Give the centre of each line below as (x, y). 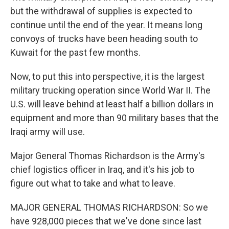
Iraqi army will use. (48, 132)
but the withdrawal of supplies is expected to (101, 11)
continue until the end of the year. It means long (106, 25)
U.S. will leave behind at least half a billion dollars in (112, 104)
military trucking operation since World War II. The (110, 90)
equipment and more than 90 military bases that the (114, 118)
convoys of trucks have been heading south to (104, 39)
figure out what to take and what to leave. (93, 183)
